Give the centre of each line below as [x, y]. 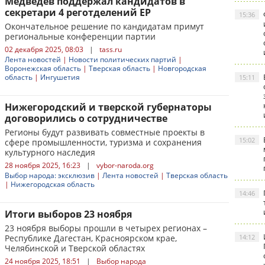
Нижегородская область [53, 184]
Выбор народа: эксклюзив [50, 175]
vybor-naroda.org [125, 165]
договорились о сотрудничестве [86, 118]
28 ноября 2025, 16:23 [43, 165]
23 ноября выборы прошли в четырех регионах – [106, 228]
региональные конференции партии [80, 36]
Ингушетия [60, 77]
